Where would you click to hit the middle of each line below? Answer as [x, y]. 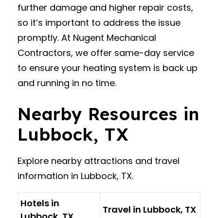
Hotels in [40, 203]
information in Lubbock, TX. [75, 176]
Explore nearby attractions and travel [99, 161]
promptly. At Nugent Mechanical [87, 38]
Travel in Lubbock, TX [149, 209]
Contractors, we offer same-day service [106, 53]
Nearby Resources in [109, 114]
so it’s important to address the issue [99, 23]
